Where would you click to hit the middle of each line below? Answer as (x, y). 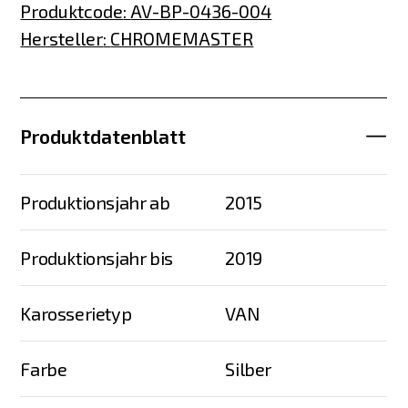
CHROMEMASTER (182, 39)
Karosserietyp (76, 313)
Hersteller (62, 39)
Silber (249, 368)
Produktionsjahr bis (97, 257)
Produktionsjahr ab (95, 202)
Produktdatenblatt (103, 136)
